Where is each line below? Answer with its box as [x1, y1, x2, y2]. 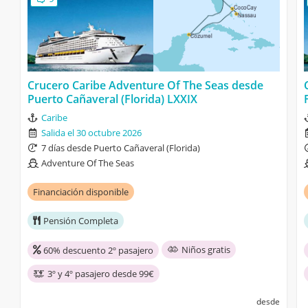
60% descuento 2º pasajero [43, 243, 153, 256]
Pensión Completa [43, 214, 118, 227]
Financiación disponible [33, 185, 129, 198]
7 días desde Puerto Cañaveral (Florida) [41, 141, 200, 154]
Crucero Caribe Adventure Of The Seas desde [27, 77, 263, 93]
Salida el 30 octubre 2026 [41, 126, 142, 139]
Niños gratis [181, 243, 230, 256]
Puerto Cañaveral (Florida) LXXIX [27, 91, 197, 107]
